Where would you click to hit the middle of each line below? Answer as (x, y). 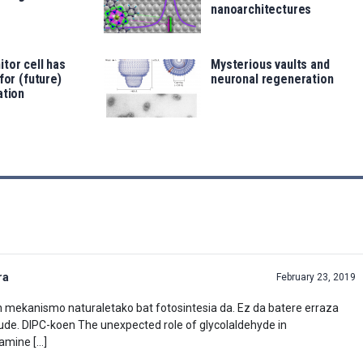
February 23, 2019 (316, 277)
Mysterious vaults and (270, 64)
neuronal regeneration (272, 79)
